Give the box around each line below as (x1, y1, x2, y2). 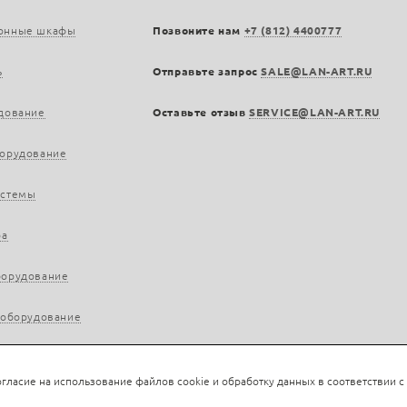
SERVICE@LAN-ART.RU (249, 105, 381, 118)
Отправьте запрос (153, 65, 262, 77)
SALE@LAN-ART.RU (261, 65, 372, 77)
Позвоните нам (153, 24, 244, 36)
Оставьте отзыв (153, 105, 250, 118)
